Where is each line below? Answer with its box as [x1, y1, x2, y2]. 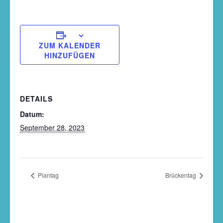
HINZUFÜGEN [44, 50, 95, 60]
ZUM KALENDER [39, 40, 101, 50]
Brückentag [165, 170, 198, 179]
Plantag [36, 170, 59, 179]
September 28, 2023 [20, 122, 85, 132]
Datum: [20, 109, 44, 119]
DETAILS [20, 94, 53, 104]
